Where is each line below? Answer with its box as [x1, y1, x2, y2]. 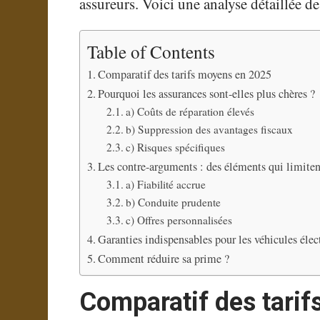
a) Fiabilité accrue [126, 177, 206, 192]
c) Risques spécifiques [126, 140, 226, 155]
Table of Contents [87, 39, 216, 64]
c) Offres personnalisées [126, 213, 233, 228]
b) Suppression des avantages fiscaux [126, 122, 294, 137]
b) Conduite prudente [126, 195, 221, 210]
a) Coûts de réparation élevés [126, 104, 255, 119]
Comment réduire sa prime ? [98, 251, 230, 267]
